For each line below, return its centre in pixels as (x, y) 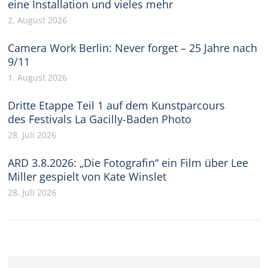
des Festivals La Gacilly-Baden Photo (100, 119)
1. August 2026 (38, 78)
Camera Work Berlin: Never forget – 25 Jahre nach (133, 48)
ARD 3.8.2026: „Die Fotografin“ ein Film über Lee (128, 163)
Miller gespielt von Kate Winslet (87, 177)
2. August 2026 (38, 20)
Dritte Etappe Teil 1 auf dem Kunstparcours (117, 106)
